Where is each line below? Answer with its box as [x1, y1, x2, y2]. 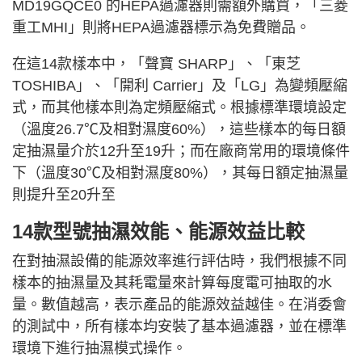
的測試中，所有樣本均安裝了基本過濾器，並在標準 [12, 318, 347, 335]
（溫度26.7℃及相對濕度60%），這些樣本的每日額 [12, 121, 346, 138]
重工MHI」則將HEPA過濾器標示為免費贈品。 [12, 19, 310, 36]
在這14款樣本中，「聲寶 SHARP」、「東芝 [12, 56, 301, 73]
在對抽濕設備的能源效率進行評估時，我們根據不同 [12, 253, 347, 270]
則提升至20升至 [12, 187, 116, 204]
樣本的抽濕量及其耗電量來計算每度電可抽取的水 [12, 275, 332, 292]
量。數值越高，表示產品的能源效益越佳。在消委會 [12, 297, 347, 314]
